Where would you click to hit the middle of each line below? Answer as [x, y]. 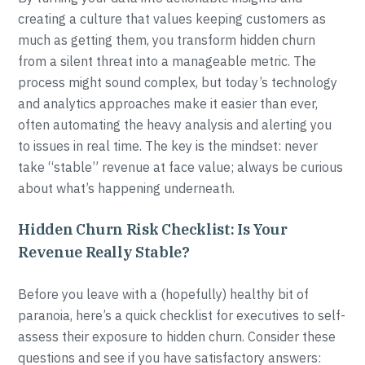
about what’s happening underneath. [127, 188]
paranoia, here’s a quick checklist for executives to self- [182, 315]
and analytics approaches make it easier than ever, [168, 103]
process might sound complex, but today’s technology [178, 82]
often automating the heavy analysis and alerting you [175, 125]
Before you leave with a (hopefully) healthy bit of [164, 294]
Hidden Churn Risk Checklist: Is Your [153, 229]
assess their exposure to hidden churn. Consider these [177, 336]
